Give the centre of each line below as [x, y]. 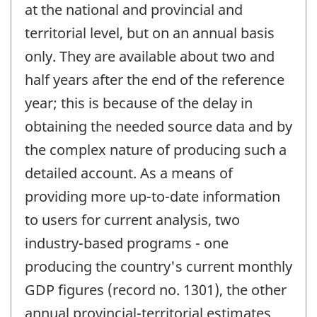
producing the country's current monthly [158, 267]
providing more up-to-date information [152, 197]
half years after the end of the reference [155, 80]
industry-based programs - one [127, 243]
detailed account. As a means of [129, 173]
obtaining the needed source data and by [158, 127]
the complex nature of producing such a [156, 150]
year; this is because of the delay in [139, 103]
